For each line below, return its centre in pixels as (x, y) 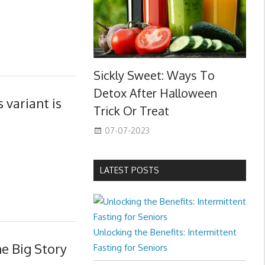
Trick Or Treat (131, 111)
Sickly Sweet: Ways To (154, 75)
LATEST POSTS (129, 170)
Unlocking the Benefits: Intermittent (165, 232)
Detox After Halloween (155, 93)
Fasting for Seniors (130, 248)
